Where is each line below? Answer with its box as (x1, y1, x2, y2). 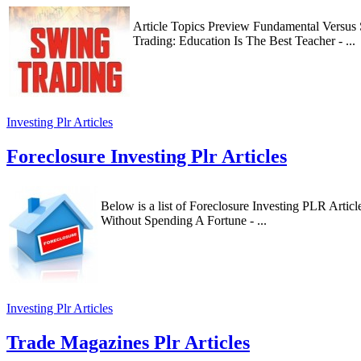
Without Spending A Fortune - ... (101, 213, 267, 227)
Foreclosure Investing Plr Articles (6, 145, 287, 167)
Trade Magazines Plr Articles (6, 331, 250, 353)
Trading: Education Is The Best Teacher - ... (133, 33, 355, 48)
